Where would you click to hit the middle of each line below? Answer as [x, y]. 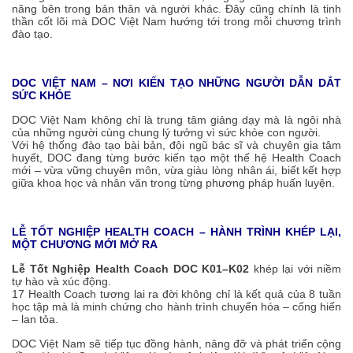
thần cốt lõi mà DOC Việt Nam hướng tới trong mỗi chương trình [176, 22]
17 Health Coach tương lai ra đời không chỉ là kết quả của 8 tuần [176, 294]
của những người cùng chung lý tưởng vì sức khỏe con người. [166, 133]
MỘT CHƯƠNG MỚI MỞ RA [85, 245]
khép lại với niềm [295, 269]
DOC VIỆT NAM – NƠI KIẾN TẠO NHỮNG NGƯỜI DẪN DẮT [176, 83]
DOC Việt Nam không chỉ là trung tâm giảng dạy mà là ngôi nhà [176, 120]
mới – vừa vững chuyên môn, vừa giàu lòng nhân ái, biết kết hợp [176, 171]
